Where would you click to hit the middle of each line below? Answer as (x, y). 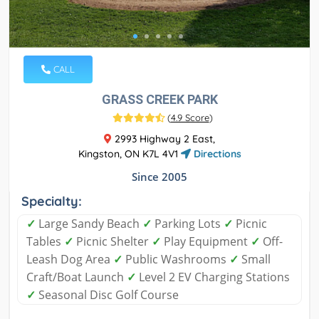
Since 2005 (159, 176)
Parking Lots (188, 223)
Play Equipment (206, 241)
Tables (45, 241)
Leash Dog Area (70, 259)
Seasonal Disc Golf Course (107, 294)
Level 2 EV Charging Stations (213, 277)
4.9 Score (190, 117)
